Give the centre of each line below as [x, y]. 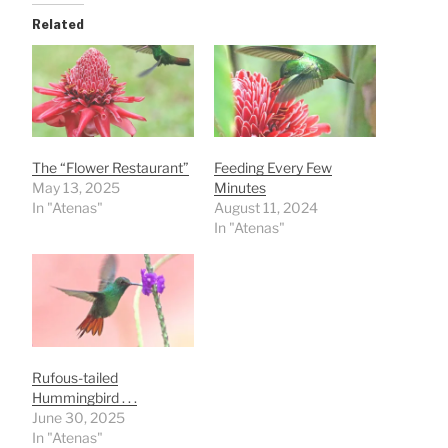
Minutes [240, 188]
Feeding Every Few [273, 168]
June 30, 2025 [78, 417]
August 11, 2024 [266, 208]
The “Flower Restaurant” [110, 168]
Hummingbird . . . [84, 397]
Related [58, 24]
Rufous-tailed [75, 377]
